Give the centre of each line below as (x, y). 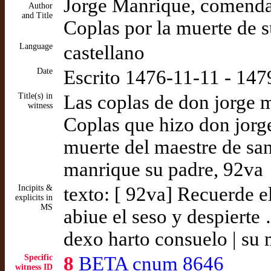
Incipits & (35, 188)
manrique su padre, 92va (163, 169)
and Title (37, 15)
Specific (38, 257)
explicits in (34, 198)
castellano (104, 53)
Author (41, 6)
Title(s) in (35, 96)
